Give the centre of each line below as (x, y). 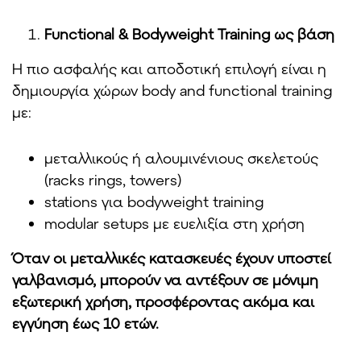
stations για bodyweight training (154, 202)
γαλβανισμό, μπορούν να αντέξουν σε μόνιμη (165, 280)
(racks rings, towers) (113, 180)
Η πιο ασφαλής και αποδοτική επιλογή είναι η (169, 69)
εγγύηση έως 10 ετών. (85, 324)
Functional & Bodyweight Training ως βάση (189, 34)
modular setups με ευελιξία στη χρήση (174, 224)
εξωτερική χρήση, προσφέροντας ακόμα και (163, 302)
